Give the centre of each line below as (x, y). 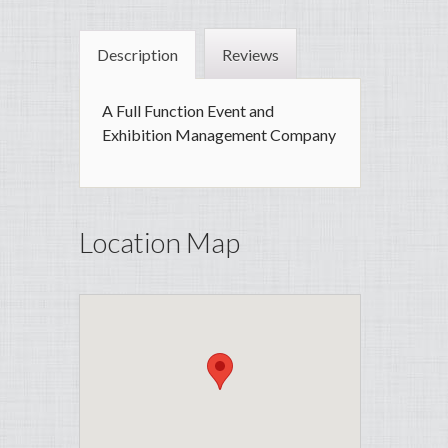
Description (137, 55)
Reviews (250, 55)
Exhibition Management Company (219, 135)
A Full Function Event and (188, 111)
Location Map (159, 242)
